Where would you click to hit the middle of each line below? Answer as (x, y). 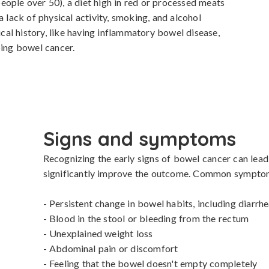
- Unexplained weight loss (98, 233)
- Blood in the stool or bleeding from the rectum (146, 218)
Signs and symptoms (139, 139)
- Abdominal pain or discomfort (110, 248)
